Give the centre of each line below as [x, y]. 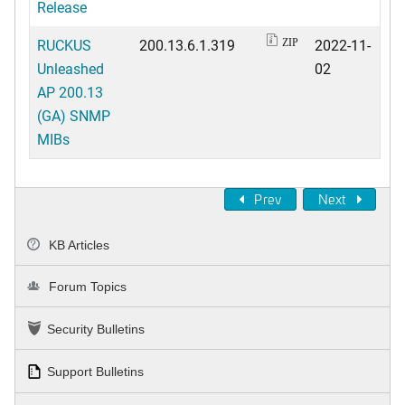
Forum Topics [86, 287]
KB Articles [78, 245]
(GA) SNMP [74, 115]
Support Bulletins [95, 372]
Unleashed [71, 68]
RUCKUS [64, 44]
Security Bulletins [96, 330]
